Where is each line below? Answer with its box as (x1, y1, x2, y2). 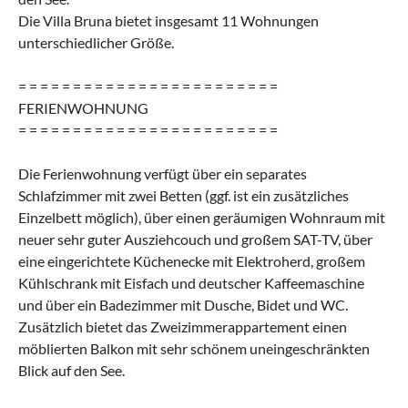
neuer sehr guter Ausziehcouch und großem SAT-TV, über (18, 229, 372, 248)
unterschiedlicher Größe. (18, 33, 174, 51)
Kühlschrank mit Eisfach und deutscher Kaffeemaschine (18, 273, 364, 291)
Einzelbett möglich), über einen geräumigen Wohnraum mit (18, 208, 385, 226)
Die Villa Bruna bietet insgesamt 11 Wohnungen (18, 11, 319, 29)
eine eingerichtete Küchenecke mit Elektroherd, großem (18, 251, 365, 270)
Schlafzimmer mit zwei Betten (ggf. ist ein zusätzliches (18, 186, 349, 204)
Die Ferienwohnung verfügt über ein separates (18, 164, 307, 182)
